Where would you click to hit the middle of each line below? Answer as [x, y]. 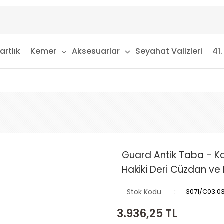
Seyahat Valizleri [169, 51]
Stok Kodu [144, 192]
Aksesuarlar [96, 51]
